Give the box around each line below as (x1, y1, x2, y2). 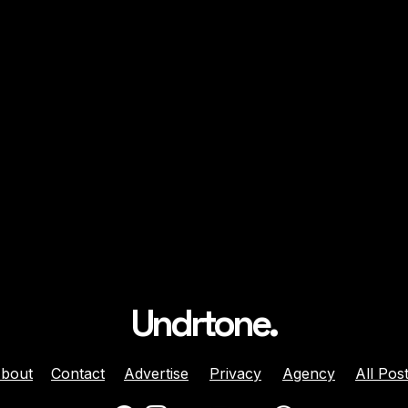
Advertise (124, 363, 189, 382)
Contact (51, 363, 105, 382)
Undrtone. (131, 300, 276, 347)
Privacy (209, 363, 261, 382)
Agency (282, 363, 335, 382)
